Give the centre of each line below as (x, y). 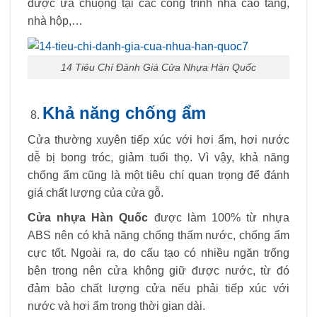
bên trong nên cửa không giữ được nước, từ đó (158, 270)
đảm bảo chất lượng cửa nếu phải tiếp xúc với (158, 288)
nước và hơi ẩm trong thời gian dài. (116, 306)
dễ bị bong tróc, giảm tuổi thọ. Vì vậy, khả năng (158, 157)
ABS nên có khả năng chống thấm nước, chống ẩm (158, 235)
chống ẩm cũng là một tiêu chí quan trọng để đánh (158, 175)
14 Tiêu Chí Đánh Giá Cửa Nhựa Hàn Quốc (158, 67)
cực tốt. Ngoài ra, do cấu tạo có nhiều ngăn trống (158, 253)
